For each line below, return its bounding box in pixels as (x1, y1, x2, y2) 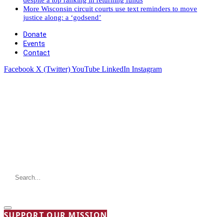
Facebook (4, 64, 34, 73)
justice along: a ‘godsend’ (23, 13, 101, 21)
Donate (23, 30, 46, 39)
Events (23, 39, 45, 48)
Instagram (132, 64, 162, 73)
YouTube (72, 64, 100, 73)
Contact (23, 48, 50, 57)
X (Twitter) (36, 64, 70, 73)
